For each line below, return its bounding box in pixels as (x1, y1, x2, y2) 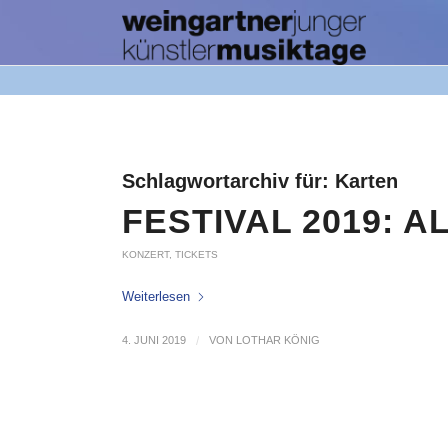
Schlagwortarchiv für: (122, 170, 335, 192)
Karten (335, 170, 398, 192)
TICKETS (175, 249, 218, 260)
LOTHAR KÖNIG (236, 334, 320, 346)
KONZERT (122, 249, 169, 260)
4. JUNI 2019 (122, 334, 186, 346)
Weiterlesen (122, 289, 190, 305)
